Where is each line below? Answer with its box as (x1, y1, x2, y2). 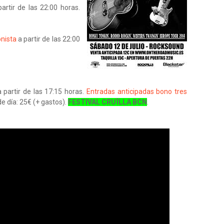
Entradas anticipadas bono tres (86, 87, 187, 95)
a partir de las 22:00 (16, 35, 80, 43)
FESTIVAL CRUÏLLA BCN (68, 98, 147, 106)
